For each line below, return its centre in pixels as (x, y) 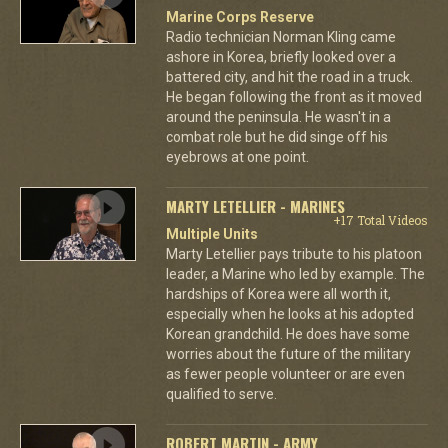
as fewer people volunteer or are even (285, 373)
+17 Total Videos (380, 219)
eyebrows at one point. (237, 156)
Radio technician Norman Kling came (280, 36)
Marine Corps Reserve (239, 16)
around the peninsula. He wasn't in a (278, 116)
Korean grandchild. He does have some (287, 333)
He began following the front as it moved (293, 96)
